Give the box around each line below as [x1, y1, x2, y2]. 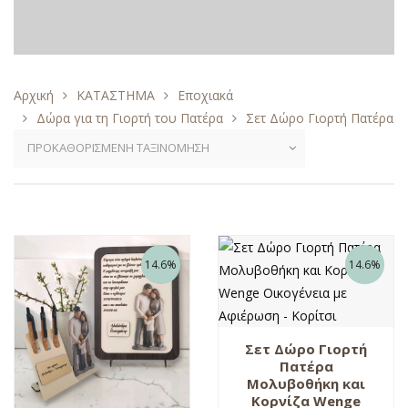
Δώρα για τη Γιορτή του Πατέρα [36, 108, 223, 127]
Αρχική [14, 86, 54, 104]
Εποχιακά [178, 86, 233, 104]
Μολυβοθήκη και [247, 373, 365, 393]
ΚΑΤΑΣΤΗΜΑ [76, 86, 155, 104]
